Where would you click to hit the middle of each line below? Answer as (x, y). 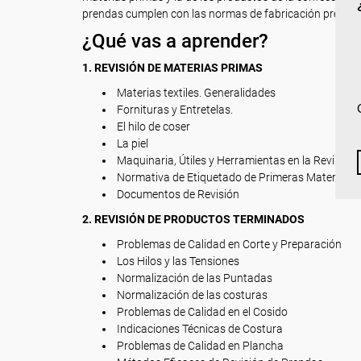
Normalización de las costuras (191, 295)
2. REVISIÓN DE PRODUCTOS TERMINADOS (193, 219)
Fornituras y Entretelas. (174, 110)
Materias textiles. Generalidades (195, 93)
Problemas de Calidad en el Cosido (201, 312)
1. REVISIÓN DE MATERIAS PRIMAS (172, 68)
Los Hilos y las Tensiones (177, 261)
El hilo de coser (152, 127)
